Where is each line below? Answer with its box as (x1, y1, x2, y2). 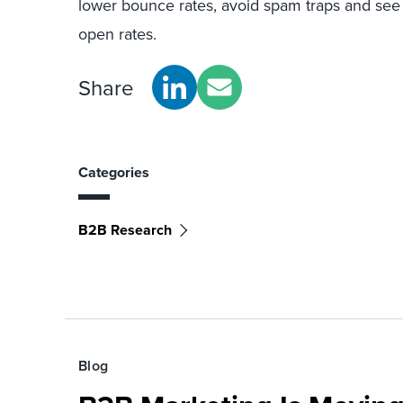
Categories (78, 162, 149, 183)
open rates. (78, 22, 161, 45)
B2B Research (78, 219, 172, 240)
